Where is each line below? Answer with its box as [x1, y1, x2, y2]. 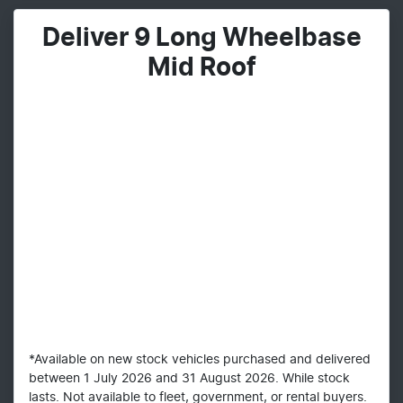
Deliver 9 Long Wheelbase [41, 26, 362, 52]
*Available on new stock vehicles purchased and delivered [29, 354, 371, 367]
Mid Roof [147, 56, 256, 82]
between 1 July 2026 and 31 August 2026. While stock [29, 372, 350, 386]
